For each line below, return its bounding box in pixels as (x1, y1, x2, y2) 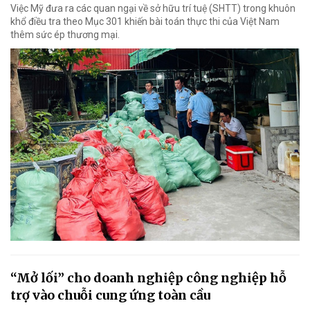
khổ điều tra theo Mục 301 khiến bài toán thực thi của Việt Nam (10, 15, 280, 27)
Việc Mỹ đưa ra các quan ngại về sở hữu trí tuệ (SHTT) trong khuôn (10, 2, 295, 14)
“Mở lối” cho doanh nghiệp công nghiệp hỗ (10, 270, 286, 286)
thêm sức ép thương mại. (10, 28, 120, 40)
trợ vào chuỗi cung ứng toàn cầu (10, 287, 210, 304)
